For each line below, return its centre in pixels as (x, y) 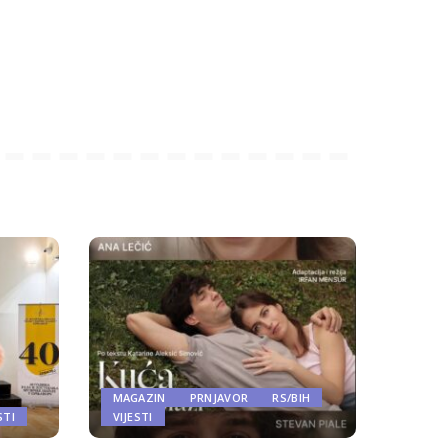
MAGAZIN (139, 397)
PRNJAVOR (219, 397)
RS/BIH (291, 397)
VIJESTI (132, 416)
